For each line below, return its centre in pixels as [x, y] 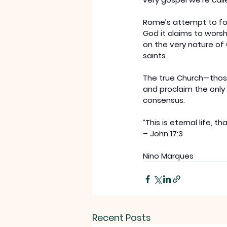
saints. [155, 55]
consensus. [164, 100]
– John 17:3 [163, 134]
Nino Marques [168, 156]
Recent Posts [122, 218]
